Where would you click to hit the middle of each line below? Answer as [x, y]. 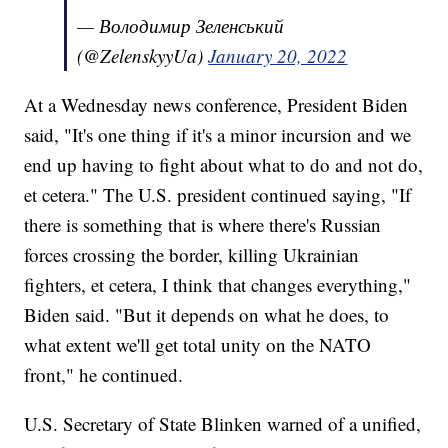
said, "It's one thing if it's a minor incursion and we [218, 135]
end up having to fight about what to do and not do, [224, 165]
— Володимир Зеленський [181, 26]
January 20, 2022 [278, 56]
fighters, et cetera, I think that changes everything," [218, 285]
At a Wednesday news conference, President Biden [216, 105]
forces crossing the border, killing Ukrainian [192, 255]
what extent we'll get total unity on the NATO [198, 345]
